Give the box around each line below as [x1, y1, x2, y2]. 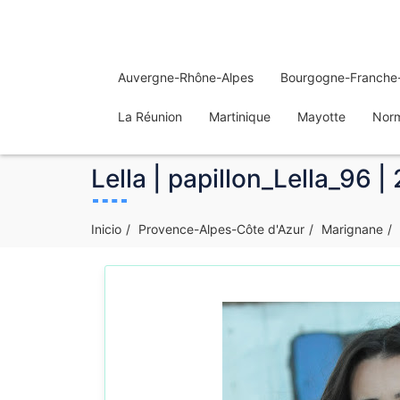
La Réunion [118, 109, 182, 124]
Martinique [209, 109, 271, 124]
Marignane [321, 221, 383, 237]
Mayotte [297, 109, 346, 124]
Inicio [91, 221, 121, 237]
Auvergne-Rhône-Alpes [118, 70, 254, 85]
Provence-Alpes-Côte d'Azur [138, 221, 304, 237]
